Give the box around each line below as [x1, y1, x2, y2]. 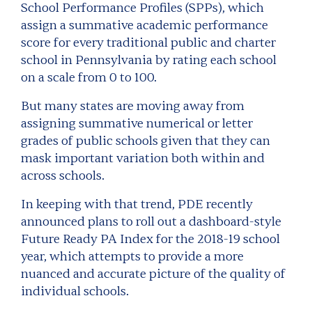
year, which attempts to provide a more [21, 249, 244, 265]
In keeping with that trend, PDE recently [21, 196, 253, 212]
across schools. [21, 168, 104, 184]
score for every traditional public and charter [21, 35, 276, 51]
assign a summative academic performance [21, 17, 268, 33]
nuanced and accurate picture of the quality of [21, 266, 286, 282]
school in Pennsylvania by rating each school [21, 52, 276, 68]
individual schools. [21, 283, 129, 299]
